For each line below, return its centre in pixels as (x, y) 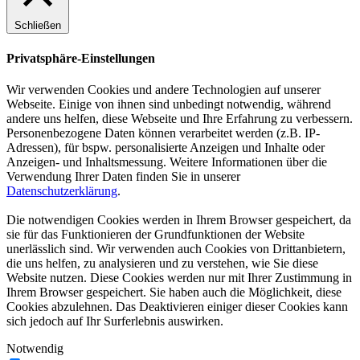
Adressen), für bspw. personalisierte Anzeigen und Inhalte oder (166, 147)
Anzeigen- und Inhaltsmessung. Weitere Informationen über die (167, 162)
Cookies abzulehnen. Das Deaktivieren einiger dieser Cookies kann (177, 306)
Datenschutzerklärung (62, 190)
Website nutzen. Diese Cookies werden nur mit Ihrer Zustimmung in (179, 277)
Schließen (38, 26)
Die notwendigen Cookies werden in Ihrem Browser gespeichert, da (179, 219)
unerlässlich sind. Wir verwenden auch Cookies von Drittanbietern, (176, 248)
